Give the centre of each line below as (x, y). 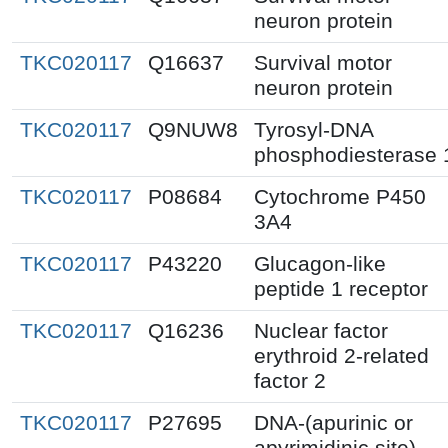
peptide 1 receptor (341, 288)
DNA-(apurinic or (333, 422)
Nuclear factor (321, 330)
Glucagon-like (320, 263)
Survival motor (323, 62)
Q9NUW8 (193, 129)
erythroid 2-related (341, 355)
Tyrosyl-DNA (314, 129)
